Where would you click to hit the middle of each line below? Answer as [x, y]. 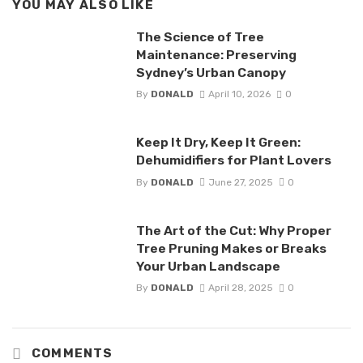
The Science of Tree [200, 37]
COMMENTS [70, 353]
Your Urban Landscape [208, 266]
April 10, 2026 [239, 94]
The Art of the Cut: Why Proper [233, 230]
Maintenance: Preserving [216, 55]
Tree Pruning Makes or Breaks [231, 248]
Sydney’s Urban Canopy [211, 73]
